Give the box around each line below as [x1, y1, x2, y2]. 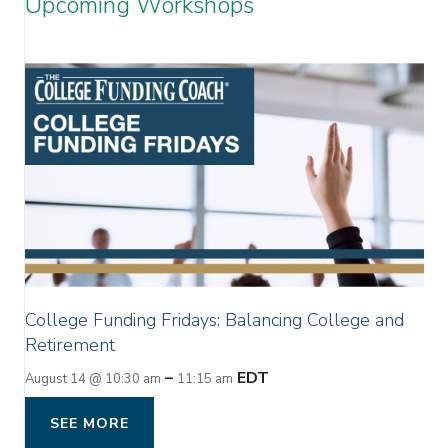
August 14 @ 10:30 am [25, 369, 161, 388]
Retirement [25, 332, 115, 357]
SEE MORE [50, 413, 129, 433]
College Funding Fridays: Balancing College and [25, 307, 404, 332]
